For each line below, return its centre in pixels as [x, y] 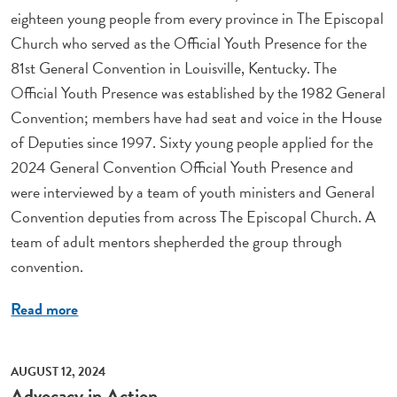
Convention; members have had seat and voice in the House [197, 118]
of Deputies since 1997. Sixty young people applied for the [192, 143]
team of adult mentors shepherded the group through [177, 242]
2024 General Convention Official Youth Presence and [183, 167]
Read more [45, 309]
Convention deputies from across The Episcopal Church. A [194, 217]
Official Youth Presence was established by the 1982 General [198, 93]
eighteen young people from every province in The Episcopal [198, 19]
